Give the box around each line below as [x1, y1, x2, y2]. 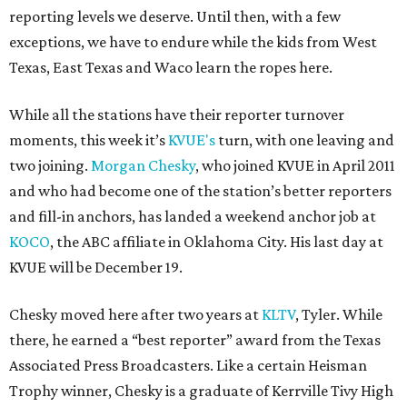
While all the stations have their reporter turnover [9, 105, 344, 124]
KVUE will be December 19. [9, 258, 183, 276]
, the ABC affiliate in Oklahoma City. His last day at [50, 233, 383, 251]
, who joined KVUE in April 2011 [195, 156, 395, 174]
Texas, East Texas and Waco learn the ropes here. [9, 58, 333, 76]
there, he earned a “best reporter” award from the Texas [9, 331, 381, 349]
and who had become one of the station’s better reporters [9, 182, 392, 200]
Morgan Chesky [91, 156, 195, 174]
